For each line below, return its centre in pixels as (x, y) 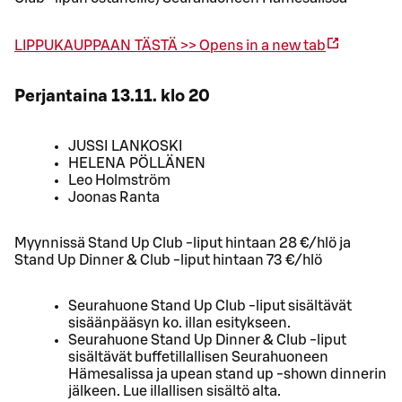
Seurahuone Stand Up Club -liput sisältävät (210, 306)
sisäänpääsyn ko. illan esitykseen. (179, 323)
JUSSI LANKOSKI (125, 146)
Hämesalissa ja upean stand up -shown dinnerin (227, 374)
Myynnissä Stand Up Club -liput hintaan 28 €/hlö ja (183, 243)
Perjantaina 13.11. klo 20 (112, 97)
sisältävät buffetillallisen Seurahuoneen (198, 357)
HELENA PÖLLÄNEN (137, 163)
